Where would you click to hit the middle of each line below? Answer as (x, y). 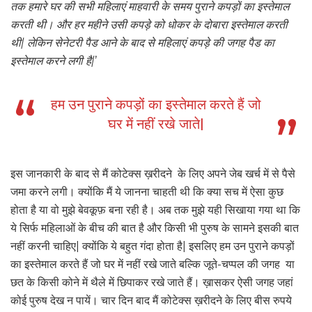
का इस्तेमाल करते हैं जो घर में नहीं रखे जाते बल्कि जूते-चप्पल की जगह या (153, 265)
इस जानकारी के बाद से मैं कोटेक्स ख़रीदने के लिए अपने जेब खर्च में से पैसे (153, 174)
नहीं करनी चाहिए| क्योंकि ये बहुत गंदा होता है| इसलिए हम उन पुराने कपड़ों (153, 247)
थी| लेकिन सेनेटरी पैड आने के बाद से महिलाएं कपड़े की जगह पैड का (142, 43)
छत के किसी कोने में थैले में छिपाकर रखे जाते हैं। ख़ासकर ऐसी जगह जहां (152, 283)
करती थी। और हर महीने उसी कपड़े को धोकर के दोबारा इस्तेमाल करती (149, 25)
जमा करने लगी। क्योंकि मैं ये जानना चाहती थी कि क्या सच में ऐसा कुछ (147, 192)
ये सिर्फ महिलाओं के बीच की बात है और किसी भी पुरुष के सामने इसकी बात (155, 228)
